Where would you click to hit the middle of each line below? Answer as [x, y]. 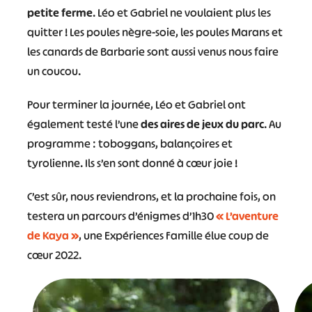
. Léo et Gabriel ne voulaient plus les [181, 13]
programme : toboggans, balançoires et [130, 144]
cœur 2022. [54, 255]
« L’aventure [247, 216]
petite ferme [60, 13]
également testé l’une [84, 124]
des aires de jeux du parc [202, 124]
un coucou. [54, 71]
